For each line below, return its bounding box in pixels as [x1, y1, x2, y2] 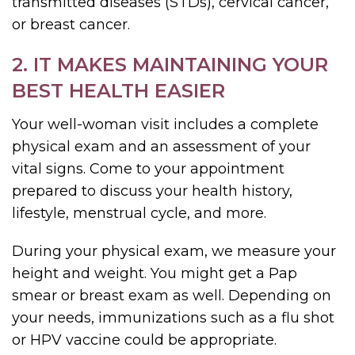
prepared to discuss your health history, [12, 181, 292, 200]
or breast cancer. [12, 15, 130, 33]
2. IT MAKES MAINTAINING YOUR [12, 52, 328, 76]
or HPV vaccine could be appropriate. [12, 330, 277, 349]
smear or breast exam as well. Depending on [12, 286, 331, 304]
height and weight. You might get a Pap [12, 264, 297, 282]
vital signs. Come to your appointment [12, 159, 284, 177]
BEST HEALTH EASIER [12, 78, 225, 102]
